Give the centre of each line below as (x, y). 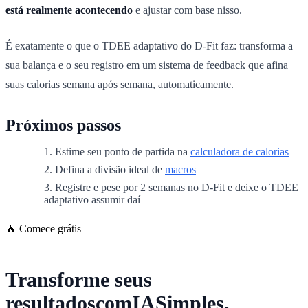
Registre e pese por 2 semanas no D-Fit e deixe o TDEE (177, 187)
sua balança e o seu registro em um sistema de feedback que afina (147, 65)
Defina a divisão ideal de (110, 169)
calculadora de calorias (240, 151)
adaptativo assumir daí (92, 199)
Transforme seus (79, 279)
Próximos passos (63, 125)
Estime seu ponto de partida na (123, 151)
